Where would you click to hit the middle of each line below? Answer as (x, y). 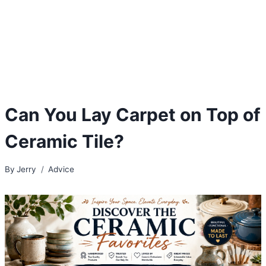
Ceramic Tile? (64, 141)
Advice (61, 169)
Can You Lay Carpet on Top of (133, 114)
